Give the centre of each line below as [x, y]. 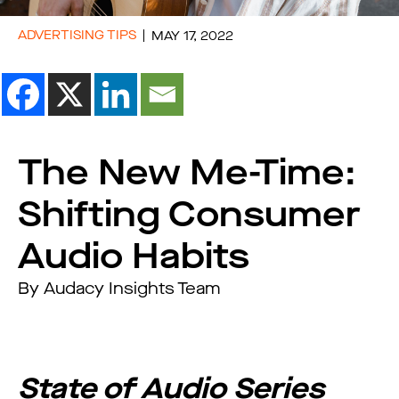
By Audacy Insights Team [119, 288]
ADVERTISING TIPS [77, 36]
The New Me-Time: [187, 172]
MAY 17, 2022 [192, 36]
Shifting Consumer [189, 214]
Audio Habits [134, 256]
